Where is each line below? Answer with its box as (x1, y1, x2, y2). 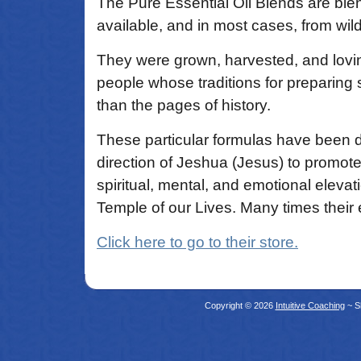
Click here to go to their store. (97, 234, 298, 251)
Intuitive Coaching (275, 301, 345, 310)
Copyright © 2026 (204, 301, 276, 310)
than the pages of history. (97, 97, 271, 114)
